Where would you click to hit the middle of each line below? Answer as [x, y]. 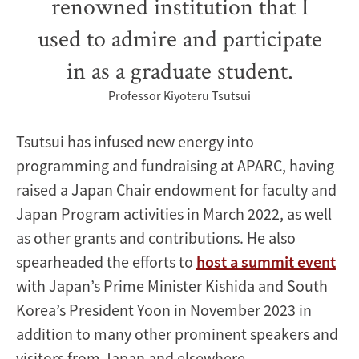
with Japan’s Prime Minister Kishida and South [172, 285]
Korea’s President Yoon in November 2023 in [164, 309]
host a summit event [266, 261]
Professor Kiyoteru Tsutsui [179, 95]
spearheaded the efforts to [106, 261]
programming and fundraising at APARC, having [175, 165]
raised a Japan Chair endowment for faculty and [176, 189]
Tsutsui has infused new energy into [135, 141]
